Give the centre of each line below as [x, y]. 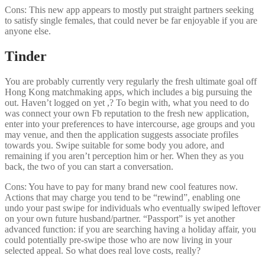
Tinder [26, 56]
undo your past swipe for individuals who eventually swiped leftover [132, 208]
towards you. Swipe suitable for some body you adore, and [114, 146]
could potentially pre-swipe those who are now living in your [118, 240]
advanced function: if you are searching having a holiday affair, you [130, 230]
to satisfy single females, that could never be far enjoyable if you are [131, 21]
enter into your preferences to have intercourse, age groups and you [130, 124]
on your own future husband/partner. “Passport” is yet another [120, 219]
